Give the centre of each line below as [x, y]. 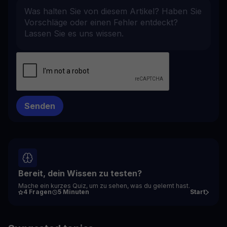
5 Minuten [73, 192]
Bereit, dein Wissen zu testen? [80, 174]
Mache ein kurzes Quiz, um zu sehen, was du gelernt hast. [104, 185]
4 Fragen [37, 192]
